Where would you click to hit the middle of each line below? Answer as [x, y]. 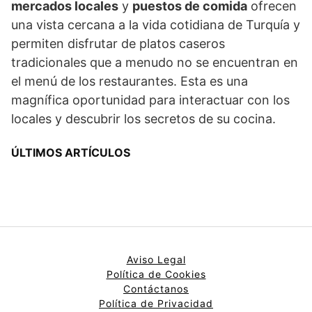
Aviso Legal [156, 259]
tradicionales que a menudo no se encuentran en [155, 62]
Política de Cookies [156, 274]
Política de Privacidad [156, 303]
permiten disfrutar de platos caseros [118, 43]
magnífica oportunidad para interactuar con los [150, 100]
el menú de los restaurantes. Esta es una [130, 81]
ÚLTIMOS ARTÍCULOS [71, 152]
